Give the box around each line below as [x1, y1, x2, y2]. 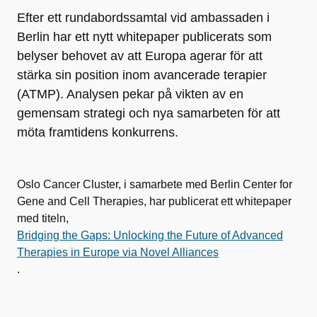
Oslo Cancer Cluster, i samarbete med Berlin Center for [17, 178, 292, 190]
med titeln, [17, 212, 69, 224]
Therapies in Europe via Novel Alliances [17, 246, 219, 258]
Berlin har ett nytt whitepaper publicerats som [17, 30, 272, 44]
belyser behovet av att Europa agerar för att [17, 49, 263, 63]
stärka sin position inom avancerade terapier [17, 68, 267, 82]
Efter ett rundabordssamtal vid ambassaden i [17, 11, 270, 25]
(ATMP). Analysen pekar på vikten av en [17, 87, 243, 101]
